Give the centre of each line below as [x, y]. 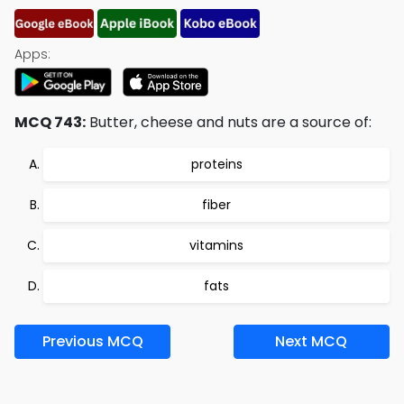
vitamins [216, 245]
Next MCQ [312, 341]
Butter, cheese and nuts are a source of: [229, 122]
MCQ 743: [50, 122]
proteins [216, 164]
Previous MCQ [92, 341]
